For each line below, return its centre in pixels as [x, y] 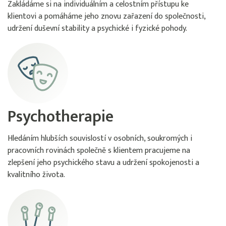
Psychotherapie [61, 117]
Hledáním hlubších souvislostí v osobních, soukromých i [100, 138]
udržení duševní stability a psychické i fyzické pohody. [97, 29]
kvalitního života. [36, 175]
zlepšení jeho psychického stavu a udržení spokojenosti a [103, 163]
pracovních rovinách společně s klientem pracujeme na [99, 151]
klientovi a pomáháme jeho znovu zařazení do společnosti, [106, 16]
